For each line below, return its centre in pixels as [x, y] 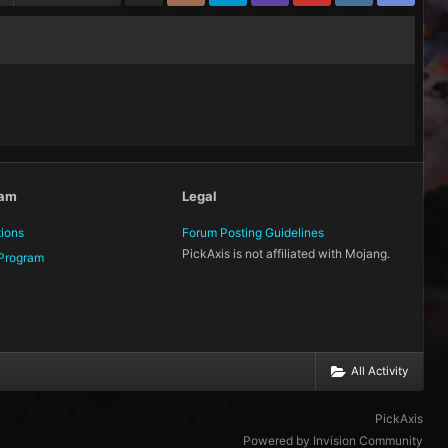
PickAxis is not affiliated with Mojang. [285, 253]
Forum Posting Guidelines [252, 232]
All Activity [379, 370]
